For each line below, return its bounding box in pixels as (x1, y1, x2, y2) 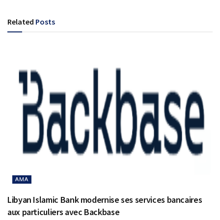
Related (7, 16, 34, 27)
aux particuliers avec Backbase (7, 206, 120, 218)
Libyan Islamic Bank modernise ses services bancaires (7, 194, 202, 206)
